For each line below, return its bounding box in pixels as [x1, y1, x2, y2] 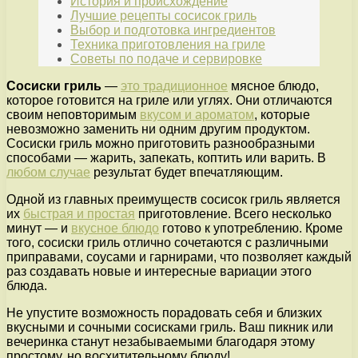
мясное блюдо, [228, 79, 319, 93]
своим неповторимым [6, 108, 140, 122]
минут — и [6, 221, 71, 236]
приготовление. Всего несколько [135, 207, 332, 221]
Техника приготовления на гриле [70, 38, 265, 52]
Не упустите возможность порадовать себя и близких [6, 306, 322, 320]
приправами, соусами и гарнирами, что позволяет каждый [6, 250, 352, 265]
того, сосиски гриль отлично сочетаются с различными [6, 236, 328, 250]
